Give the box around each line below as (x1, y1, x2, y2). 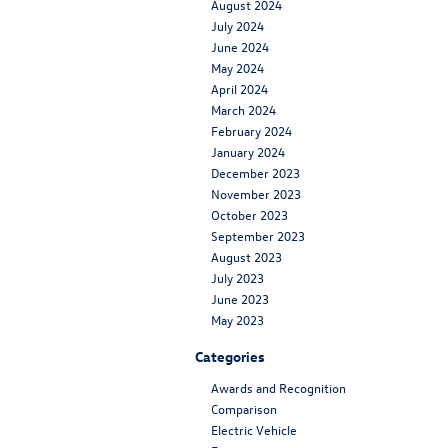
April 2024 (211, 80, 268, 98)
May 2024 (211, 59, 264, 77)
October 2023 (211, 206, 288, 224)
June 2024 (211, 38, 269, 56)
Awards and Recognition (211, 379, 346, 397)
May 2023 (211, 311, 264, 329)
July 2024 (211, 17, 264, 35)
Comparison (211, 400, 277, 418)
